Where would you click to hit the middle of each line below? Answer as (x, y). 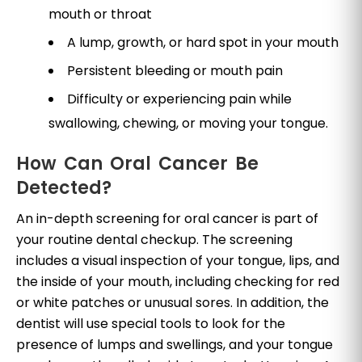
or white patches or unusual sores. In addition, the (173, 302)
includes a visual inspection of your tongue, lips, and (178, 260)
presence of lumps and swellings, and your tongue (175, 344)
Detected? (64, 187)
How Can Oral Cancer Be (137, 163)
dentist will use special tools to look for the (151, 323)
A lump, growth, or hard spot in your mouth (203, 42)
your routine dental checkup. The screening (154, 239)
